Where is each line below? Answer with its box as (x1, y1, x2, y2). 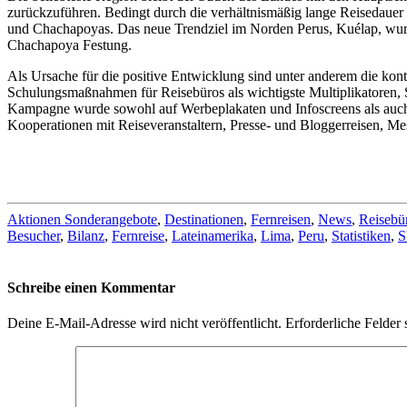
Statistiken (332, 227, 391, 243)
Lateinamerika (172, 227, 253, 243)
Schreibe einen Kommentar (7, 280, 175, 296)
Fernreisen (251, 211, 311, 227)
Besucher (7, 227, 60, 243)
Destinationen (164, 211, 243, 227)
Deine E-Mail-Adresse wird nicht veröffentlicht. (7, 315, 282, 332)
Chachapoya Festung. (7, 36, 132, 53)
